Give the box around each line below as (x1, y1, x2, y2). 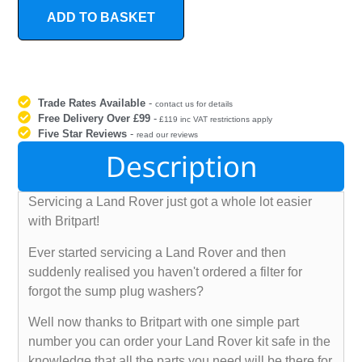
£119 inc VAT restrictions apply (157, 115, 273, 124)
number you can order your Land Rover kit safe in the (28, 335, 331, 349)
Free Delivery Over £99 (38, 112, 151, 125)
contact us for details (155, 99, 234, 109)
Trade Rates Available (38, 97, 146, 110)
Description (105, 147, 257, 186)
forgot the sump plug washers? (28, 284, 204, 298)
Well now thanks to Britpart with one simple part (28, 315, 300, 330)
